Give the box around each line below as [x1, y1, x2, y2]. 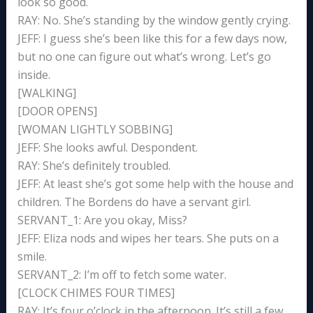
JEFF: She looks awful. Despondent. [17, 139, 198, 155]
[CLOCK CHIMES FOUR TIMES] [17, 284, 175, 300]
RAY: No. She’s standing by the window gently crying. [17, 12, 291, 28]
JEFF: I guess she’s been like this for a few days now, [17, 30, 287, 46]
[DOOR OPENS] [17, 103, 97, 119]
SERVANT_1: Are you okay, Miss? [17, 212, 187, 228]
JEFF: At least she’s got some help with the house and [17, 175, 293, 191]
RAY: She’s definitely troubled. [17, 157, 170, 173]
